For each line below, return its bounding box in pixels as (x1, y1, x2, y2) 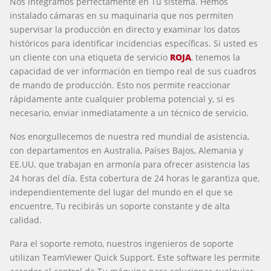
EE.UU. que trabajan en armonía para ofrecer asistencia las (10, 158, 250, 170)
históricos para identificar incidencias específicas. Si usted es (10, 37, 258, 49)
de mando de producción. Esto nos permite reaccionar (10, 79, 230, 91)
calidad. (10, 214, 42, 226)
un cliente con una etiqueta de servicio (10, 51, 170, 63)
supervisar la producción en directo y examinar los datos (10, 23, 240, 35)
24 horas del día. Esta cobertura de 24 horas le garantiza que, (10, 172, 260, 184)
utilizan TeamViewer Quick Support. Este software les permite (10, 251, 260, 263)
